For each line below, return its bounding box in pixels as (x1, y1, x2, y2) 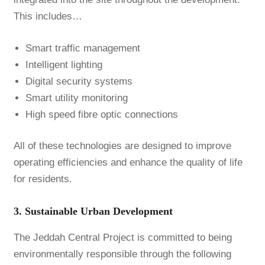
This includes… (13, 10, 82, 22)
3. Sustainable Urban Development (13, 205, 173, 218)
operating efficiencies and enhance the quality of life (13, 157, 243, 169)
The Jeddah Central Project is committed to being (13, 232, 232, 244)
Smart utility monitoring (25, 92, 128, 104)
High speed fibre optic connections (25, 108, 178, 120)
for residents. (13, 173, 72, 185)
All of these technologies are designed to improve (13, 140, 231, 152)
